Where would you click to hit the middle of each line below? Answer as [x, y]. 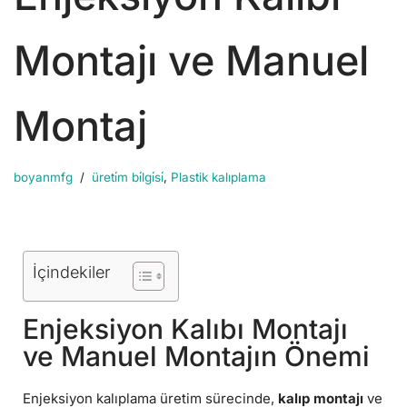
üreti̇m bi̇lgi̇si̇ [128, 178]
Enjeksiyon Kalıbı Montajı [185, 329]
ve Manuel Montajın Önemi [196, 357]
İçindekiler [71, 273]
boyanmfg [43, 178]
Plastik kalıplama [218, 178]
